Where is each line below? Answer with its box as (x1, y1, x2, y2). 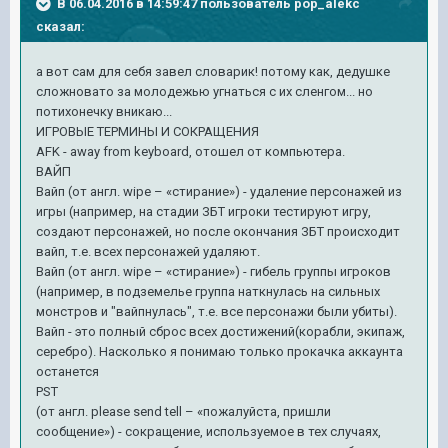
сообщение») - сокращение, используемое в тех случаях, (36, 423, 381, 439)
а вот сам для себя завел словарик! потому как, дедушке (36, 63, 390, 79)
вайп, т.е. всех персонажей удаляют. (36, 243, 260, 259)
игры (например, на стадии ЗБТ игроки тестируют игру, (36, 203, 371, 219)
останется (36, 363, 102, 379)
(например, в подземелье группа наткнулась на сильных (36, 283, 380, 299)
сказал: (36, 18, 85, 34)
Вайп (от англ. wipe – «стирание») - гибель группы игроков (36, 263, 391, 279)
